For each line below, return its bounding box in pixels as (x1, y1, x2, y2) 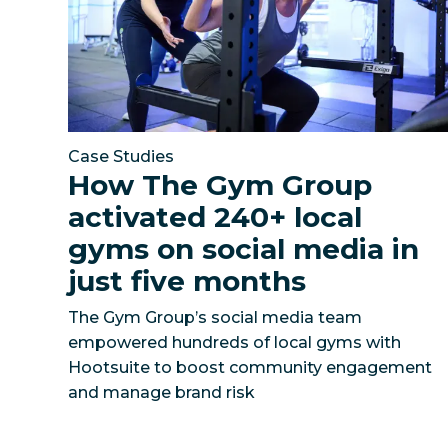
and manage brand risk (68, 382, 256, 402)
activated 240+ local (68, 199, 363, 234)
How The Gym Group (68, 167, 373, 202)
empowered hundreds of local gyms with (68, 332, 402, 352)
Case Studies (68, 146, 175, 166)
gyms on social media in (68, 231, 420, 266)
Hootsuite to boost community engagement (68, 357, 433, 377)
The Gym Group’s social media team (68, 307, 363, 327)
